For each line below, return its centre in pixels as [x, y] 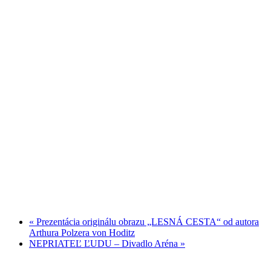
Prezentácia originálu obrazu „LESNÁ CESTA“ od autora [146, 222]
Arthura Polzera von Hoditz [82, 233]
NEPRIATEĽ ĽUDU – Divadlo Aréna [105, 244]
